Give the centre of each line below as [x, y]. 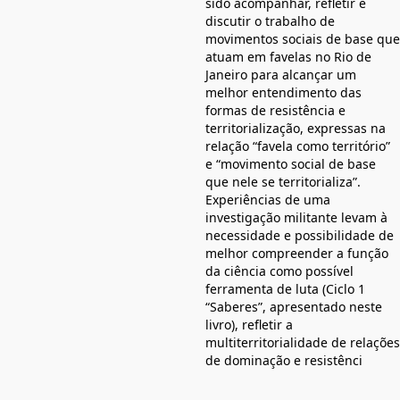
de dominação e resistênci [284, 360]
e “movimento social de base [291, 163]
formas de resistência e [275, 110]
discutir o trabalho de [270, 21]
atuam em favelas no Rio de [288, 56]
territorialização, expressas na [296, 128]
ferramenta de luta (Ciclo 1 [285, 288]
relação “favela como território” [298, 146]
